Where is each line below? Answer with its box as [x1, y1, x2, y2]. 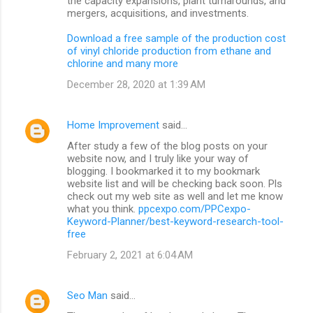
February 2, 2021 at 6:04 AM [67, 248, 193, 261]
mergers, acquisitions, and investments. [67, 6, 249, 20]
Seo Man [67, 289, 108, 302]
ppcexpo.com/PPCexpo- [138, 202, 251, 215]
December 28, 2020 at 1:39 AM [67, 78, 205, 91]
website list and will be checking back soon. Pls [67, 177, 282, 190]
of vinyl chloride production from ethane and [67, 44, 271, 57]
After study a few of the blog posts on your [67, 139, 268, 152]
